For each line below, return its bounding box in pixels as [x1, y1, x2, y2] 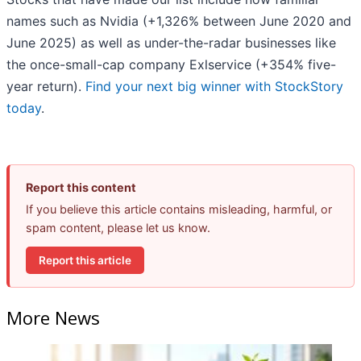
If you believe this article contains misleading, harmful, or [26, 202, 332, 217]
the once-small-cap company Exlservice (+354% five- [6, 56, 336, 73]
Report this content [26, 180, 136, 195]
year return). [6, 78, 85, 95]
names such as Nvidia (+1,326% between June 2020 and [6, 13, 351, 30]
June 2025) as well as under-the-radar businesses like [6, 35, 336, 52]
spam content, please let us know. [26, 221, 210, 235]
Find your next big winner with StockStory [85, 78, 343, 95]
